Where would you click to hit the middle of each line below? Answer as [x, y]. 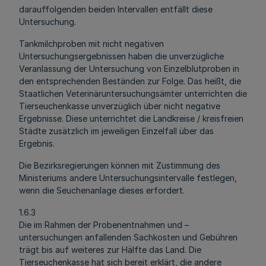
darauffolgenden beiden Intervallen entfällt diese [116, 9]
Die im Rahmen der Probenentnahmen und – [104, 225]
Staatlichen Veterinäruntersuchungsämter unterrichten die [133, 94]
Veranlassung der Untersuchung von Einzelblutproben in [129, 69]
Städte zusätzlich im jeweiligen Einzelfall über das [116, 131]
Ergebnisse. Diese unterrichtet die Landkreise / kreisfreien [131, 118]
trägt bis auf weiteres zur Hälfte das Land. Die [110, 250]
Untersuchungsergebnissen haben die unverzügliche [121, 56]
